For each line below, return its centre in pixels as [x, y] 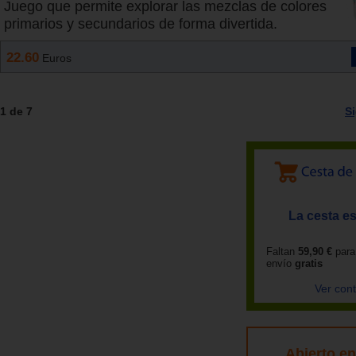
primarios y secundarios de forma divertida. [141, 24]
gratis [309, 264]
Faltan [281, 252]
